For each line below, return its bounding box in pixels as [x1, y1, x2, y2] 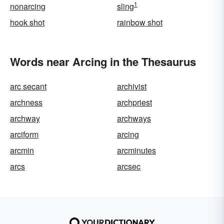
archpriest [117, 96, 152, 108]
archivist [117, 80, 146, 92]
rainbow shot [117, 16, 162, 28]
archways [117, 112, 151, 124]
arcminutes [117, 144, 156, 156]
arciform [10, 128, 38, 140]
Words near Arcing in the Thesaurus [10, 53, 196, 69]
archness [10, 96, 42, 108]
